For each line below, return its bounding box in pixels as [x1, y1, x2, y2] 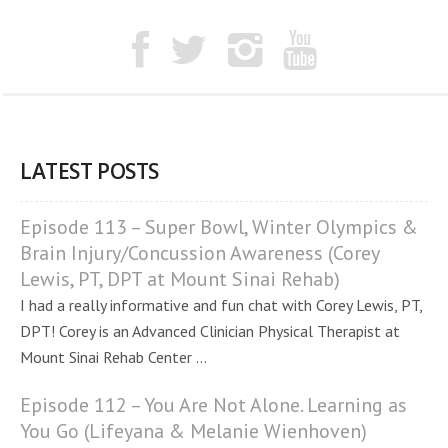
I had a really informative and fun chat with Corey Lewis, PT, [20, 295, 422, 315]
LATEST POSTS [20, 157, 159, 185]
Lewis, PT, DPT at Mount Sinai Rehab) [20, 266, 340, 292]
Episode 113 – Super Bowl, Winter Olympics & [20, 214, 418, 240]
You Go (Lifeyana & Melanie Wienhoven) [20, 418, 367, 444]
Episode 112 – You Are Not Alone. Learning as [20, 392, 407, 418]
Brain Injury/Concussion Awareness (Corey [20, 240, 379, 266]
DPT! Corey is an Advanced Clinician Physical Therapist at [20, 321, 400, 341]
